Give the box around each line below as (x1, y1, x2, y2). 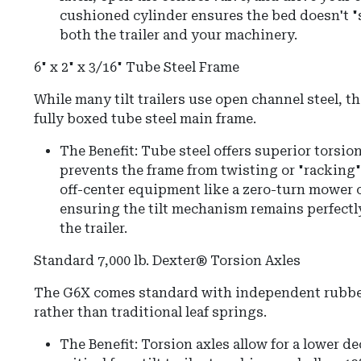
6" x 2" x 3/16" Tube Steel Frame (34, 60, 239, 76)
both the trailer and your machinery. (60, 27, 297, 44)
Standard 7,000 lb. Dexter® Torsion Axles (34, 253, 301, 269)
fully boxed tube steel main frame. (34, 111, 256, 127)
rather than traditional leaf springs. (34, 305, 267, 321)
